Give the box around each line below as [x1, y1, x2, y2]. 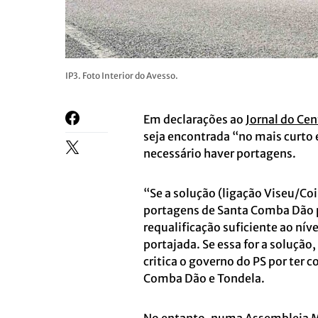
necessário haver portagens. [143, 146, 296, 160]
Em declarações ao [143, 112, 246, 126]
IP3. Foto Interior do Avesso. [65, 70, 178, 81]
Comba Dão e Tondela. [143, 271, 265, 285]
